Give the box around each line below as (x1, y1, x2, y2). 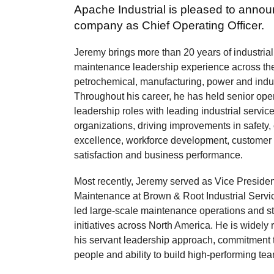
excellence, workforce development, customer (74, 135, 272, 146)
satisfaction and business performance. (74, 149, 243, 160)
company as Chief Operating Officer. (74, 18, 265, 32)
